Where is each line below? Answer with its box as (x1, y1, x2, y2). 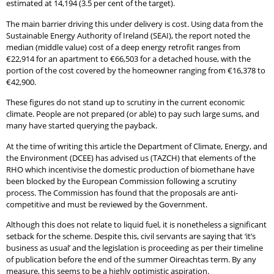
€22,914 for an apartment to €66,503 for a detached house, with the (6, 53, 251, 64)
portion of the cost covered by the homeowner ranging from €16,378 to (6, 64, 265, 76)
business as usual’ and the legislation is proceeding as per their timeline (6, 242, 263, 253)
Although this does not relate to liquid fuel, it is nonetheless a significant (6, 218, 267, 230)
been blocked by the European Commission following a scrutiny (6, 175, 237, 187)
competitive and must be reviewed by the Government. (6, 198, 207, 210)
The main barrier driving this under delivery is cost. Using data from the (6, 18, 263, 29)
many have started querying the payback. (6, 120, 157, 131)
